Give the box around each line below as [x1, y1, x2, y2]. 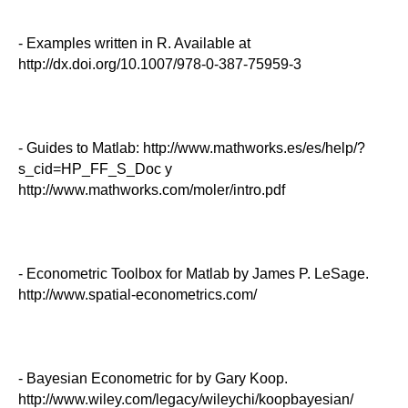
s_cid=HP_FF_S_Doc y [18, 160, 172, 177]
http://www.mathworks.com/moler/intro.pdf [18, 181, 285, 198]
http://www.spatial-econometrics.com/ [18, 286, 257, 302]
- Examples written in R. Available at [18, 35, 250, 51]
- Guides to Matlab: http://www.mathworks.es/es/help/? [18, 139, 365, 156]
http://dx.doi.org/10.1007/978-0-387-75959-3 [18, 56, 301, 72]
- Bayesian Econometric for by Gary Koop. [18, 370, 288, 386]
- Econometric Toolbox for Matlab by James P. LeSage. [18, 265, 369, 281]
